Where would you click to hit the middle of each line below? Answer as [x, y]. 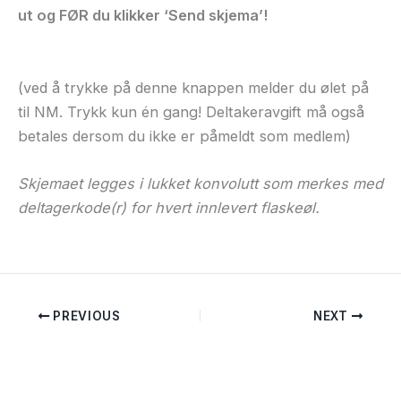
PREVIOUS [85, 316]
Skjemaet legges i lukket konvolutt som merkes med [200, 183]
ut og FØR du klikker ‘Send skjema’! [143, 16]
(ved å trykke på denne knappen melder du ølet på [193, 87]
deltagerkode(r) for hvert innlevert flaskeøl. [169, 207]
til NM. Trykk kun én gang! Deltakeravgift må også [191, 111]
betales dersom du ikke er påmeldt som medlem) [184, 136]
